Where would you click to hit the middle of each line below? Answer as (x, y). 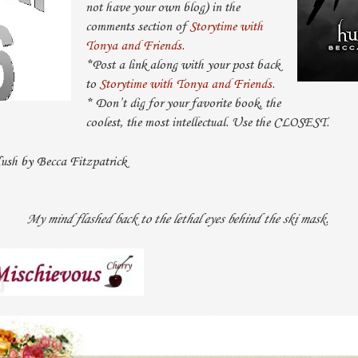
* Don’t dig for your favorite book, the (183, 103)
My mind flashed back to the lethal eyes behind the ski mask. (177, 219)
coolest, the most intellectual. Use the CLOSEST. (207, 122)
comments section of (137, 26)
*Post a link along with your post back (182, 65)
